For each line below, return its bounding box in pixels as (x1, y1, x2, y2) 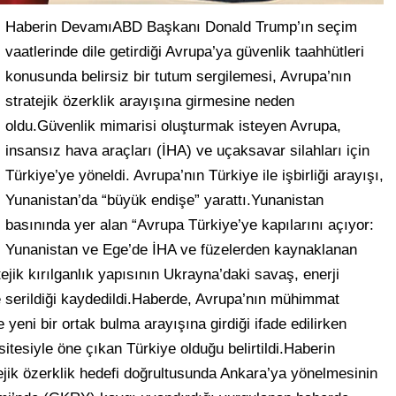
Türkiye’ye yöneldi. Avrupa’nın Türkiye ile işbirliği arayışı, (5, 167, 384, 184)
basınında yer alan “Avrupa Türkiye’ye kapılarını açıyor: (5, 217, 374, 233)
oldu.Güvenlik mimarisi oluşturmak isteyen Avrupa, (5, 118, 341, 134)
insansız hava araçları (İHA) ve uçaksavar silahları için (5, 142, 369, 159)
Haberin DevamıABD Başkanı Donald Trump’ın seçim (5, 19, 357, 35)
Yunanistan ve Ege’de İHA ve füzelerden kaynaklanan (5, 241, 357, 258)
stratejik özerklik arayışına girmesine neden (5, 93, 294, 110)
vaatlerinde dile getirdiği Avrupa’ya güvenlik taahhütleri (5, 43, 364, 60)
